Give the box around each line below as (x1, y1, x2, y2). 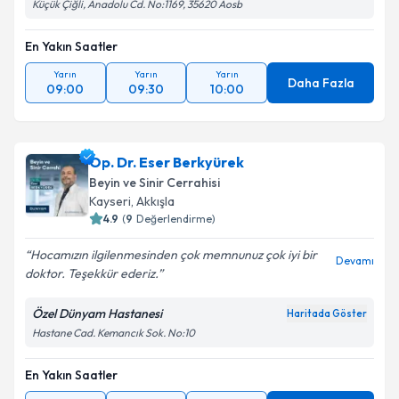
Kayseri (89, 193, 131, 209)
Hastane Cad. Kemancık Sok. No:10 (32, 326, 195, 339)
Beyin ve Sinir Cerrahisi (89, 175, 220, 191)
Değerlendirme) (136, 212, 216, 225)
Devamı (336, 254, 374, 267)
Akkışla (136, 193, 175, 209)
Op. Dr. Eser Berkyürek (89, 153, 244, 171)
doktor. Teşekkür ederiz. (25, 265, 158, 281)
